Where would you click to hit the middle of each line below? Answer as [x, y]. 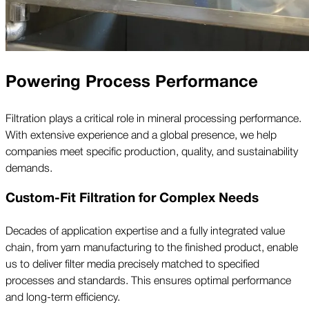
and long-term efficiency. [63, 296]
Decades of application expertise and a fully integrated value [145, 230]
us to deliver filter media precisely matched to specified [132, 263]
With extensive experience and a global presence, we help [141, 133]
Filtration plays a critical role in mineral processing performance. [153, 117]
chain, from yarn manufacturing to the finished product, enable [152, 247]
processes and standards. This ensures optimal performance [148, 280]
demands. [29, 167]
